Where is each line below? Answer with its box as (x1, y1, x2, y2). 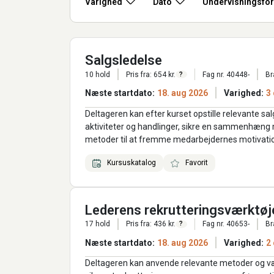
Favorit (183, 158, 208, 167)
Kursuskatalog (105, 158, 156, 167)
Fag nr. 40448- (202, 70, 250, 79)
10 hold (85, 70, 110, 79)
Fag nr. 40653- (202, 220, 250, 229)
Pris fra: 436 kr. (125, 220, 176, 229)
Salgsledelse (85, 53, 162, 68)
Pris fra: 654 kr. (125, 70, 176, 79)
